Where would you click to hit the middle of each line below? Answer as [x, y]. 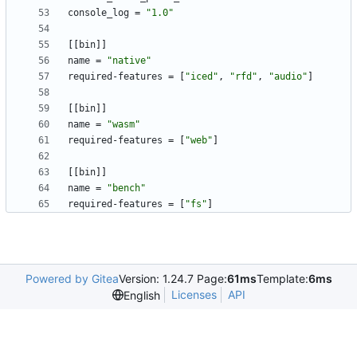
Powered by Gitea [72, 279]
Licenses [194, 295]
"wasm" [124, 125]
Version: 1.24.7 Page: [173, 279]
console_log [98, 13]
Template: [282, 279]
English [141, 295]
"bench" [126, 188]
